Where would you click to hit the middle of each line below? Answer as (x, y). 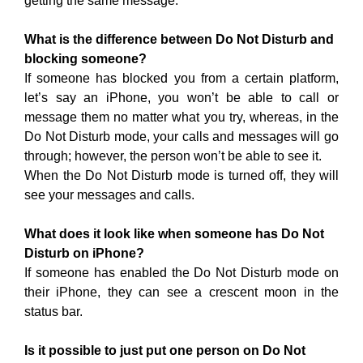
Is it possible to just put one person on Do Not (165, 350)
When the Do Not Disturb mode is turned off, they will (181, 175)
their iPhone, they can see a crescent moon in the (181, 292)
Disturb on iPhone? (84, 253)
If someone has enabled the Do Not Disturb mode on (181, 272)
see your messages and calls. (109, 194)
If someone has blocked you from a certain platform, (181, 78)
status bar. (53, 311)
